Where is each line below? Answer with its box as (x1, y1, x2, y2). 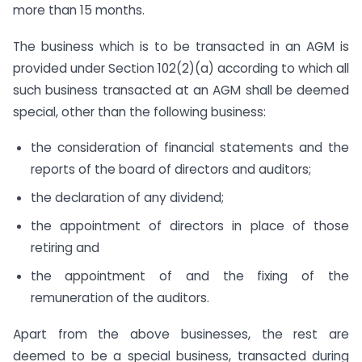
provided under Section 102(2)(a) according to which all (13, 59, 349, 77)
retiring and (30, 238, 99, 256)
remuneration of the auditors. (30, 288, 209, 306)
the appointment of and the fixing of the (30, 267, 349, 284)
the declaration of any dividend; (30, 189, 224, 207)
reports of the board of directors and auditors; (30, 161, 311, 179)
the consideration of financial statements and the (30, 139, 349, 157)
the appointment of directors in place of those (30, 217, 349, 234)
